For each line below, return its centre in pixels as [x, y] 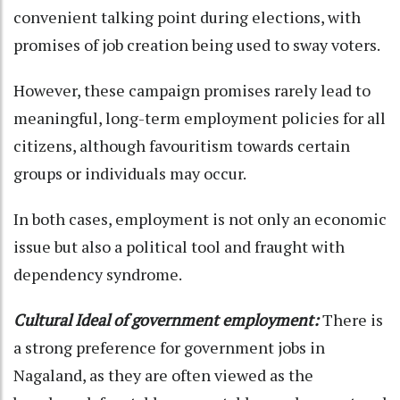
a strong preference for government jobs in [169, 347]
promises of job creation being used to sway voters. [197, 44]
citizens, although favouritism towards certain [182, 145]
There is [353, 319]
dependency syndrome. [98, 274]
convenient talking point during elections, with [187, 17]
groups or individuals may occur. [131, 173]
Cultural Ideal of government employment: [168, 319]
